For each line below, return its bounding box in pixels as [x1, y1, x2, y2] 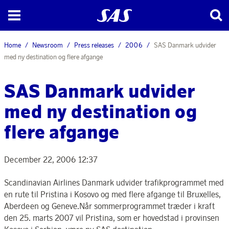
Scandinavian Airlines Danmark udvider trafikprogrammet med [4, 177, 224, 188]
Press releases [74, 41, 114, 49]
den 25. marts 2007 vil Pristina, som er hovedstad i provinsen [4, 213, 219, 223]
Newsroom [32, 41, 63, 49]
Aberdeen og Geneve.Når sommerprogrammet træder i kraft [4, 201, 215, 212]
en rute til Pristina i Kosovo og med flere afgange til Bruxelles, [4, 189, 221, 200]
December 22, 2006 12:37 [4, 154, 98, 165]
